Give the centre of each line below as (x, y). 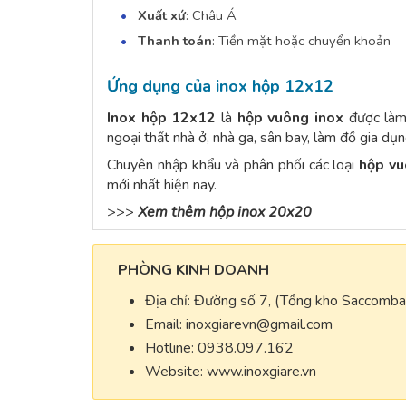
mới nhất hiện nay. (162, 185)
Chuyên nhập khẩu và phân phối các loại (231, 165)
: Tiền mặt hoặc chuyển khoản (301, 41)
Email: (165, 325)
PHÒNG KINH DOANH (193, 271)
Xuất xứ (162, 16)
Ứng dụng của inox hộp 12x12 (220, 87)
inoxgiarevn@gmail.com (259, 325)
